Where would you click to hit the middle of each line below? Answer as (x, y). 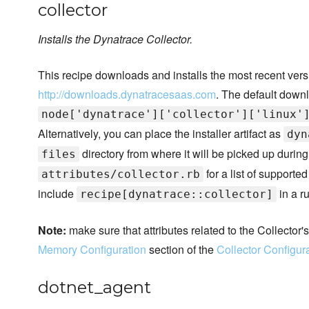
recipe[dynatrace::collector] (177, 195)
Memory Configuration (92, 250)
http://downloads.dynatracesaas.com (127, 94)
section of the (181, 250)
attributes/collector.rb (121, 175)
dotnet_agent (94, 288)
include (57, 194)
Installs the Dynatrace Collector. (115, 39)
